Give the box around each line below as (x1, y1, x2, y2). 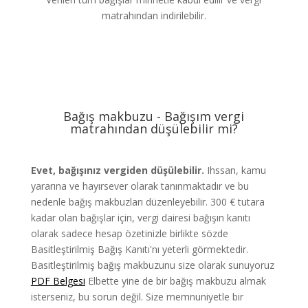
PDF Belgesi (30, 274, 85, 287)
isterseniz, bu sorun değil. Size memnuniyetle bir (30, 290, 243, 303)
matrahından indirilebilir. (101, 9, 206, 22)
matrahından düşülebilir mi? (69, 120, 238, 137)
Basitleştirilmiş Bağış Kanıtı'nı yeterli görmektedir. (30, 243, 248, 256)
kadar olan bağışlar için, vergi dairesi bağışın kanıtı (30, 211, 250, 224)
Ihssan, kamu (203, 164, 266, 177)
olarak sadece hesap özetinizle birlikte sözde (30, 227, 228, 240)
